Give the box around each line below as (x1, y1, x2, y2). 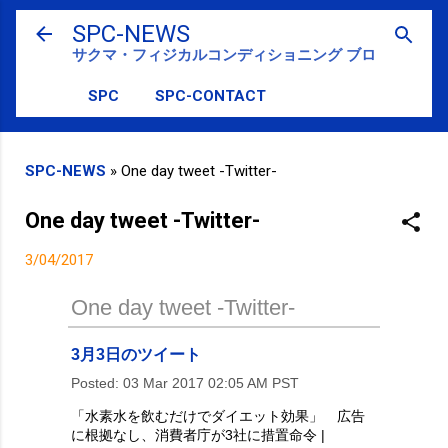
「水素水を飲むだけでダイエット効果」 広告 (71, 407, 365, 424)
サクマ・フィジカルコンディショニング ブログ (72, 46, 391, 64)
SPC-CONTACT (155, 87, 266, 105)
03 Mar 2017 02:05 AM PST (119, 374, 299, 391)
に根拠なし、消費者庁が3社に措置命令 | (71, 426, 325, 443)
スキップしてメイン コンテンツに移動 (94, 16, 354, 34)
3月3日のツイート (71, 345, 201, 363)
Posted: (71, 374, 119, 391)
